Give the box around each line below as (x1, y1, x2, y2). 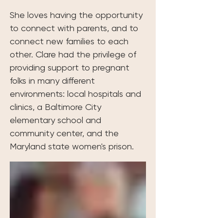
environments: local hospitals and (10, 88, 144, 99)
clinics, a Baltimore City (10, 101, 104, 112)
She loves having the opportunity (10, 9, 145, 20)
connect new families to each (10, 36, 131, 46)
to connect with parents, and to (10, 22, 141, 33)
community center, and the (10, 127, 121, 138)
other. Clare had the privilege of (10, 49, 139, 59)
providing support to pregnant (10, 62, 132, 73)
